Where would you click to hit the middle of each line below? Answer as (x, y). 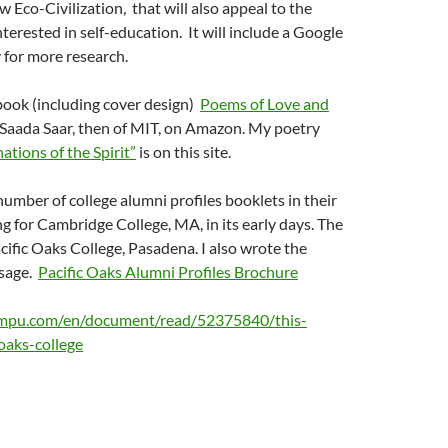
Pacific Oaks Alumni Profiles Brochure (168, 271)
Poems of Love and (264, 103)
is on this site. (183, 151)
